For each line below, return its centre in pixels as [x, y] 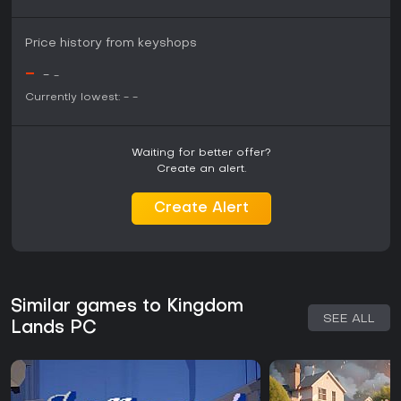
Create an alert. [201, 170]
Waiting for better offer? [201, 154]
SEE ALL [349, 320]
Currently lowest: [73, 98]
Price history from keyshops [111, 44]
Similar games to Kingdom [127, 307]
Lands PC [54, 329]
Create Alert [201, 209]
